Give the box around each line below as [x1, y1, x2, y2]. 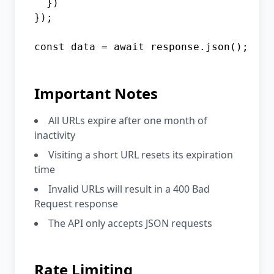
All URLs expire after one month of [48, 114, 207, 127]
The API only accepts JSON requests [48, 217, 212, 230]
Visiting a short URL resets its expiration [48, 148, 233, 161]
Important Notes [34, 83, 158, 103]
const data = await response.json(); [34, 41, 248, 53]
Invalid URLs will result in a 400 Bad [48, 182, 210, 196]
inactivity [34, 128, 75, 142]
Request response [34, 197, 118, 210]
